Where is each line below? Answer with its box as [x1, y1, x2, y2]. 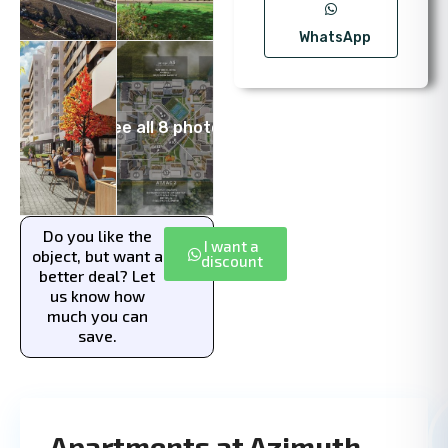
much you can [46, 306, 148, 325]
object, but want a [31, 246, 163, 265]
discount [200, 252, 263, 270]
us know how [49, 286, 145, 305]
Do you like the [42, 226, 152, 245]
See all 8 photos [100, 118, 230, 137]
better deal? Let [39, 266, 156, 285]
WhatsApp [299, 29, 371, 46]
